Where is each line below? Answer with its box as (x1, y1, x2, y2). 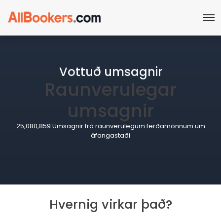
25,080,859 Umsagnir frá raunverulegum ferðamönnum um (16, 121, 205, 131)
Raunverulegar (44, 77, 177, 103)
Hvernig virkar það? (49, 196, 172, 214)
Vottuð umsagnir (59, 64, 162, 80)
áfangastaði (91, 131, 130, 141)
